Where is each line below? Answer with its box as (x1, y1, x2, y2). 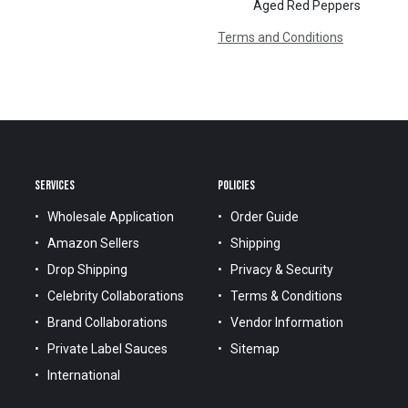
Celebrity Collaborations (46, 289, 184, 304)
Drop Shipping (46, 262, 127, 278)
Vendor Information (230, 315, 343, 331)
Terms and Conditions (218, 30, 343, 45)
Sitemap (230, 342, 280, 357)
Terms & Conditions (230, 289, 342, 304)
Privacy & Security (230, 262, 333, 278)
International (46, 368, 120, 383)
